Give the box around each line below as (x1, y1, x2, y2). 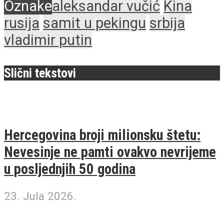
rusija (4, 14, 39, 31)
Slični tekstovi (4, 65, 76, 81)
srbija (149, 14, 185, 31)
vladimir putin (4, 31, 92, 48)
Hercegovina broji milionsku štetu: (4, 126, 200, 143)
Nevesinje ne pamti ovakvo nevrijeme (4, 143, 216, 160)
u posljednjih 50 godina (4, 160, 135, 177)
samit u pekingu (43, 14, 146, 31)
